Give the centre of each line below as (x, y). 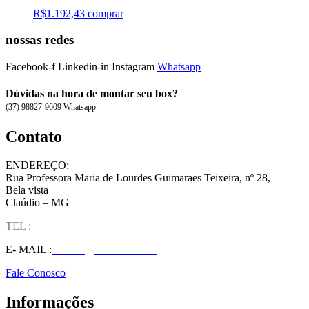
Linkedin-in (83, 66)
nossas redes (40, 40)
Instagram (133, 66)
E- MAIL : (29, 250)
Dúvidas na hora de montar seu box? (92, 94)
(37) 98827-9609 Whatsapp (51, 107)
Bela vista (27, 190)
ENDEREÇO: (37, 166)
